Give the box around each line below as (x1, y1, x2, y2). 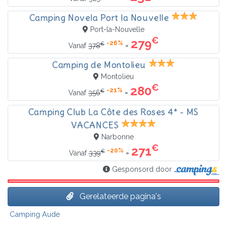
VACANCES (70, 120, 119, 131)
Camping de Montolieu (52, 59, 146, 71)
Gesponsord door (110, 165, 174, 174)
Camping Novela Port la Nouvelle (29, 12, 169, 24)
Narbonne (101, 133, 134, 141)
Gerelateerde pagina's (77, 191, 161, 201)
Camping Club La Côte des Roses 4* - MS (28, 106, 199, 118)
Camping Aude (10, 209, 60, 218)
